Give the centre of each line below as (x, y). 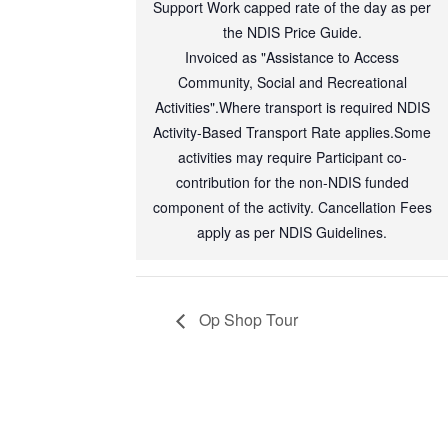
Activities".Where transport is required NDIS (292, 106)
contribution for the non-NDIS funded (292, 181)
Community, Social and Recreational (292, 81)
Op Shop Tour (246, 319)
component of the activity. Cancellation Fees (292, 206)
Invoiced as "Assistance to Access (292, 56)
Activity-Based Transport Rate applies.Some (292, 131)
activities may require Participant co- (292, 156)
